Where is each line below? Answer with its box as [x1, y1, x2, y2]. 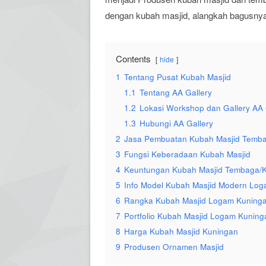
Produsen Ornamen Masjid [124, 241, 224, 252]
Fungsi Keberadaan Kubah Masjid [124, 148, 251, 160]
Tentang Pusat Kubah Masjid [124, 71, 231, 83]
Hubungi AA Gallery [140, 118, 213, 129]
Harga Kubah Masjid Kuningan [124, 226, 238, 237]
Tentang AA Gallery [140, 87, 212, 98]
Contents [116, 52, 151, 65]
